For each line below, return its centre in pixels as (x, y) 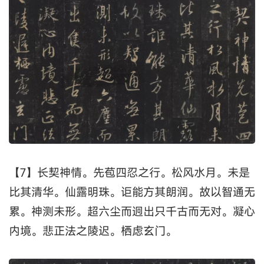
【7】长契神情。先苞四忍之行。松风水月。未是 (129, 172)
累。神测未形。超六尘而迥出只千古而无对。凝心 (132, 211)
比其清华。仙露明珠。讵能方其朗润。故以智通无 (132, 192)
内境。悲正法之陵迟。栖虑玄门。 (93, 230)
